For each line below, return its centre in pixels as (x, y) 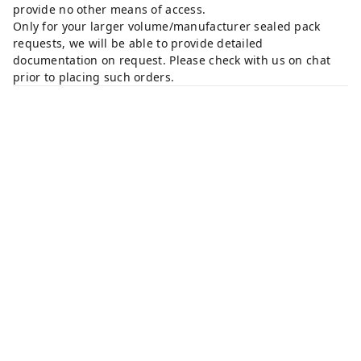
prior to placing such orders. (94, 77)
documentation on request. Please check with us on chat (172, 60)
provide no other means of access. (111, 10)
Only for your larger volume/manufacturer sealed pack (167, 27)
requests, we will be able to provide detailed (138, 44)
